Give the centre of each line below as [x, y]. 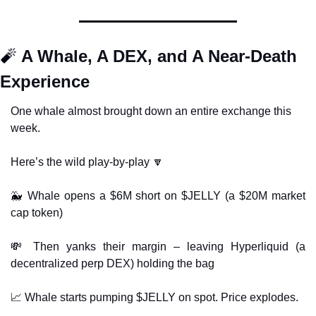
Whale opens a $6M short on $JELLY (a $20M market [164, 196]
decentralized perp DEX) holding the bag [113, 263]
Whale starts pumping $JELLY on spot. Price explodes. [160, 297]
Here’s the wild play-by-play [81, 162]
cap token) [37, 213]
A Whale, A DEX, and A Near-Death [157, 56]
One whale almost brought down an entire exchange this [151, 111]
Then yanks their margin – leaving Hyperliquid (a [166, 247]
